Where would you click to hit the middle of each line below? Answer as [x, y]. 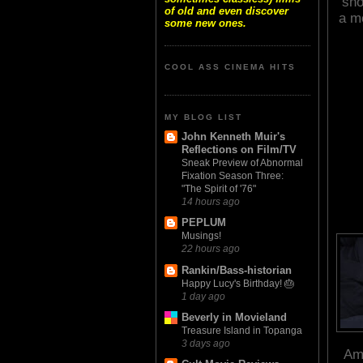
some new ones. [205, 23]
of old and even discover [226, 11]
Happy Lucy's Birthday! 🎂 [238, 283]
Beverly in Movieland [234, 317]
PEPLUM [204, 223]
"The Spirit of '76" [219, 189]
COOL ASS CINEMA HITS [230, 67]
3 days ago [206, 343]
